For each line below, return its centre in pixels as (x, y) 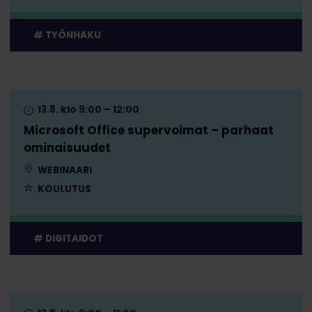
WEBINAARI (63, 171)
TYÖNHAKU (73, 35)
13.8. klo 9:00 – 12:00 (87, 110)
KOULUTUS (63, 189)
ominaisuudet (67, 148)
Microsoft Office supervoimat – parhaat (148, 131)
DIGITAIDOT (74, 238)
